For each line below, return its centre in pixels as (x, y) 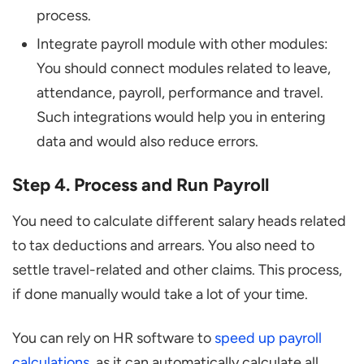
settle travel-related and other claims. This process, (177, 270)
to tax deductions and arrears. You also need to (163, 246)
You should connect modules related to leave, (184, 69)
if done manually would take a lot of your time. (160, 295)
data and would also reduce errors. (147, 142)
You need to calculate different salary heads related (179, 221)
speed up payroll (268, 338)
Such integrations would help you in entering (181, 117)
